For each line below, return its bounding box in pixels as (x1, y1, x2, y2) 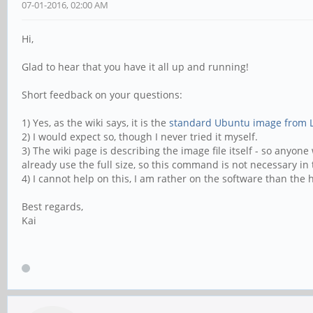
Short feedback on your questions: (22, 87, 182, 101)
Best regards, (22, 199, 83, 213)
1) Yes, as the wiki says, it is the (22, 115, 169, 129)
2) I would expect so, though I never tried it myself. (22, 129, 258, 143)
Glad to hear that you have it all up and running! (22, 59, 249, 73)
